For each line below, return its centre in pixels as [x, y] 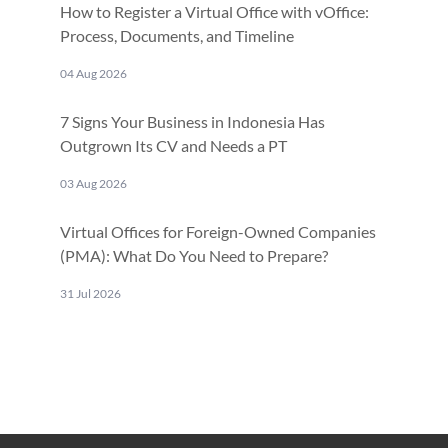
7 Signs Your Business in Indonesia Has [192, 121]
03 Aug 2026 [93, 183]
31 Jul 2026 [90, 293]
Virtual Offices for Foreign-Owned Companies [218, 231]
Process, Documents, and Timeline [177, 35]
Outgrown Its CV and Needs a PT [173, 145]
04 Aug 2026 [93, 73]
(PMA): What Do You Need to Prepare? [194, 255]
